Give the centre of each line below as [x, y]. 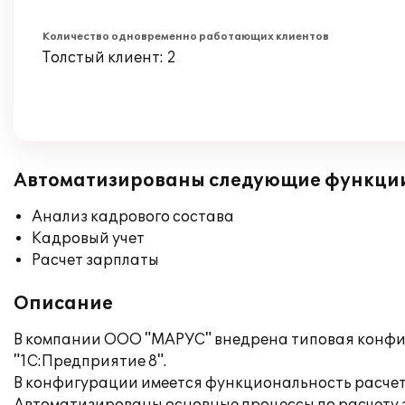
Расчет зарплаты [95, 260]
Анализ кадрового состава [133, 217]
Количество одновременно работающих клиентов [186, 37]
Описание [63, 304]
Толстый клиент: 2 [109, 58]
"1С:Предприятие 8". [90, 362]
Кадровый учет [88, 239]
